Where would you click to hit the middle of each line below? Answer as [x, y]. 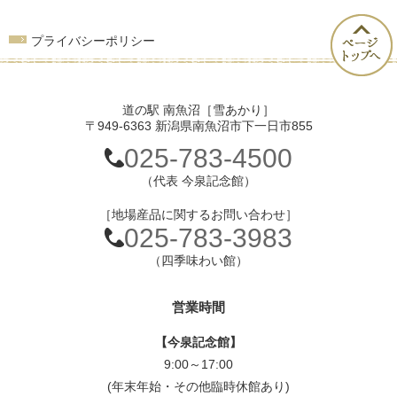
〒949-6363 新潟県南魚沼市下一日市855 [198, 126]
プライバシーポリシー [93, 41]
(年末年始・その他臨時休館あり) [198, 386]
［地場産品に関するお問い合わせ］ [198, 214]
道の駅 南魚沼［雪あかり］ [198, 110]
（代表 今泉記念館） [198, 181]
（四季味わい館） [198, 261]
